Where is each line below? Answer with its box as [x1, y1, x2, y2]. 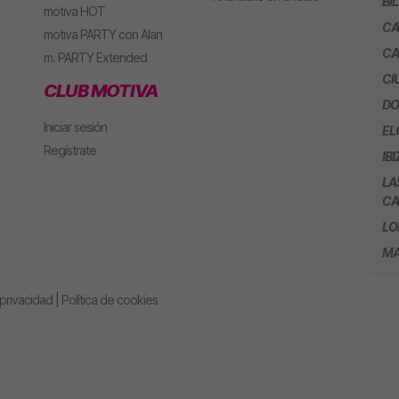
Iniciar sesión [44, 118, 107, 134]
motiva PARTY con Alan [44, 26, 162, 42]
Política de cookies [61, 291, 158, 307]
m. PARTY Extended [44, 49, 147, 65]
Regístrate [44, 142, 96, 158]
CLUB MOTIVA [44, 79, 158, 102]
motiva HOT [44, 3, 105, 19]
